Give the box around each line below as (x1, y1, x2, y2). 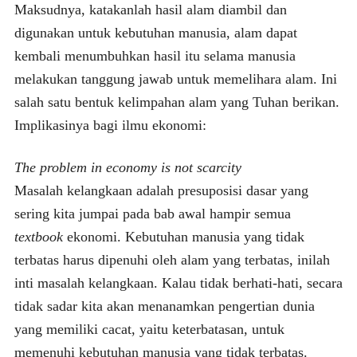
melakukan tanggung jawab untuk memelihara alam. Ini (14, 70, 337, 87)
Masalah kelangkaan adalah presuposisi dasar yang (14, 182, 308, 198)
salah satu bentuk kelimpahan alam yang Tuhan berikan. (14, 93, 339, 110)
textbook (14, 228, 63, 245)
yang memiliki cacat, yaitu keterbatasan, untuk (14, 320, 284, 337)
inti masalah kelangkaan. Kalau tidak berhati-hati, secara (14, 274, 343, 291)
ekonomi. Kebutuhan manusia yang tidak (62, 228, 304, 245)
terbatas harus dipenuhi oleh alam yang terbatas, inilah (14, 251, 330, 268)
